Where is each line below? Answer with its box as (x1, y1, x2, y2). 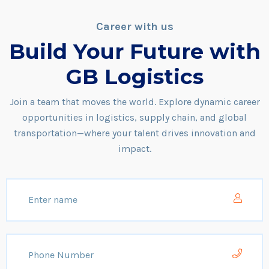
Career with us (95, 20, 174, 33)
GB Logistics (65, 64, 204, 89)
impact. (118, 143, 151, 154)
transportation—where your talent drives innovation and (13, 127, 256, 139)
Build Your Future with (8, 38, 261, 64)
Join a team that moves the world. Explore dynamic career (9, 96, 260, 107)
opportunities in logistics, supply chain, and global (22, 112, 247, 123)
